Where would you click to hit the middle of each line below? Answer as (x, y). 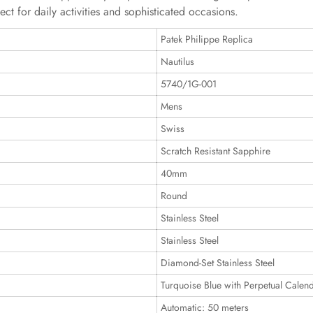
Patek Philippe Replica (207, 39)
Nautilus (177, 61)
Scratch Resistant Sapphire (216, 151)
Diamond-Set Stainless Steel (218, 263)
